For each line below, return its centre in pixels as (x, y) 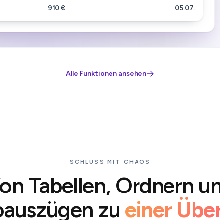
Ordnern (154, 185)
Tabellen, (69, 185)
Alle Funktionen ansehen (106, 73)
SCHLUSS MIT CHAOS (110, 162)
